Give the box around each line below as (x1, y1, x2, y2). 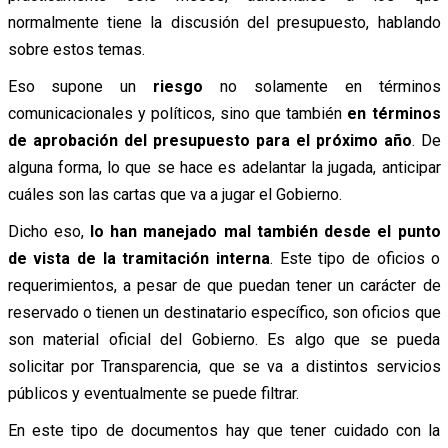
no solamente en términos (203, 77, 441, 97)
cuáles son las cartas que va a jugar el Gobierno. (7, 185, 342, 205)
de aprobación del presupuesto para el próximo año (7, 131, 412, 151)
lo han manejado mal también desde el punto (89, 222, 441, 242)
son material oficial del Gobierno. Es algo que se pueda (7, 330, 441, 350)
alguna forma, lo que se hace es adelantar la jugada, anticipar (7, 158, 441, 178)
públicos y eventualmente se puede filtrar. (7, 384, 299, 404)
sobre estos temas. (7, 40, 145, 60)
